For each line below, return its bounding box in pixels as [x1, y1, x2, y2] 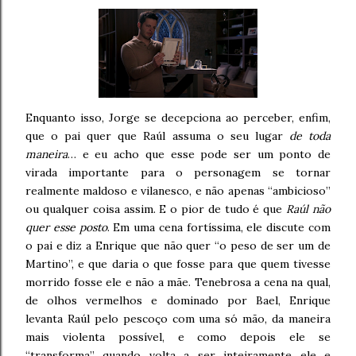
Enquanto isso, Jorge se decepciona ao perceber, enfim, [25, 110, 331, 125]
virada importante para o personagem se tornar [25, 165, 331, 180]
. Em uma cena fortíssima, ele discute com [106, 220, 331, 234]
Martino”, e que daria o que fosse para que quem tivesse [25, 257, 331, 271]
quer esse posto [25, 220, 107, 234]
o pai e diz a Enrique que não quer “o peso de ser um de [25, 238, 331, 253]
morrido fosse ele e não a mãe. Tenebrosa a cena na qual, [25, 275, 331, 289]
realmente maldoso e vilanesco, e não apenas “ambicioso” [25, 184, 331, 198]
